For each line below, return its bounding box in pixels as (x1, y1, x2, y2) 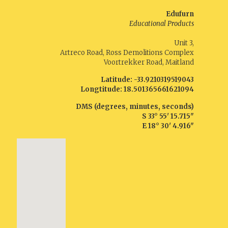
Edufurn (165, 10, 194, 18)
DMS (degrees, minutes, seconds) (75, 102, 194, 111)
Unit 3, (174, 39, 194, 47)
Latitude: (100, 75, 132, 84)
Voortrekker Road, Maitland (103, 58, 194, 67)
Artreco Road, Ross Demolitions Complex (60, 48, 194, 57)
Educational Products (129, 19, 194, 28)
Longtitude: (80, 85, 122, 94)
